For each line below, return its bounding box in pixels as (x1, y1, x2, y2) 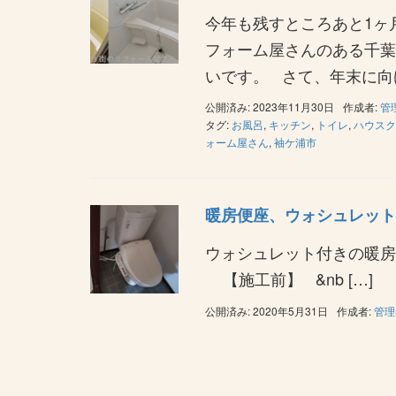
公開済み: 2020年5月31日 (205, 302, 328, 318)
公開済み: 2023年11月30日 (205, 99, 334, 114)
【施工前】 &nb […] (205, 267, 373, 290)
